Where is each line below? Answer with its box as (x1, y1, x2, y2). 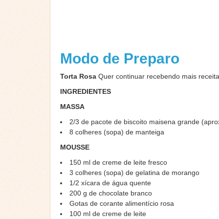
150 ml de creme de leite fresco (69, 158, 167, 167)
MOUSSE (60, 143, 89, 152)
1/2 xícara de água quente (69, 179, 151, 187)
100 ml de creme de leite (69, 210, 146, 218)
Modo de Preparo (60, 50, 183, 67)
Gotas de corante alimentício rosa (69, 199, 174, 208)
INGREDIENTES (60, 88, 111, 96)
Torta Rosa (60, 72, 96, 81)
